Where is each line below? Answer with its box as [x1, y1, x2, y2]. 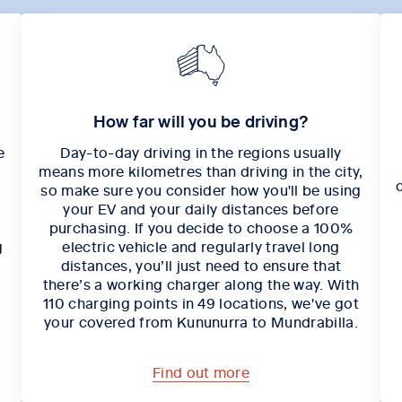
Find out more [152, 361, 250, 381]
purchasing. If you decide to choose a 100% [48, 216, 354, 237]
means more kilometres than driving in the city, [39, 160, 363, 180]
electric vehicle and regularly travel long [62, 235, 340, 256]
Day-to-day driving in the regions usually [60, 141, 342, 162]
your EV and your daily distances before [63, 197, 339, 218]
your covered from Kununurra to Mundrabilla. [44, 310, 358, 331]
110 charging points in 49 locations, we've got [43, 292, 359, 312]
